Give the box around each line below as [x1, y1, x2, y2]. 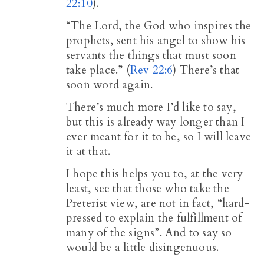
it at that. [66, 143, 111, 159]
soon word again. [66, 77, 153, 93]
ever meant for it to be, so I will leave [66, 128, 252, 144]
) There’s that [173, 62, 240, 78]
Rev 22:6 [130, 62, 173, 78]
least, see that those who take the [66, 180, 229, 196]
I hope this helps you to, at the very [66, 166, 243, 181]
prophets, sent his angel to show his [66, 32, 246, 48]
